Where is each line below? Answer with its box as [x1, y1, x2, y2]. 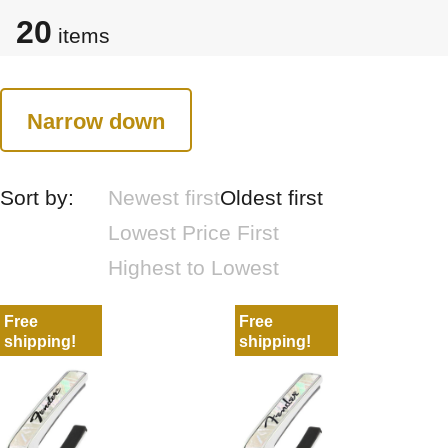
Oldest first [220, 186, 324, 209]
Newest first [108, 186, 221, 209]
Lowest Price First [108, 221, 280, 244]
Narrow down [27, 108, 165, 134]
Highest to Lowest [108, 256, 280, 279]
